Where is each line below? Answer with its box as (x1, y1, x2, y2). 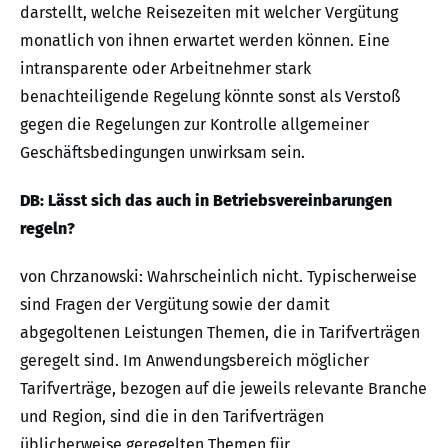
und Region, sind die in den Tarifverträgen (20, 407, 324, 426)
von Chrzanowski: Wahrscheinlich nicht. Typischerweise (20, 267, 417, 286)
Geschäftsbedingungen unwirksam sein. (20, 143, 305, 162)
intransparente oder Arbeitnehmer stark (20, 59, 311, 78)
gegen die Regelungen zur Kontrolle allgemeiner (20, 115, 369, 134)
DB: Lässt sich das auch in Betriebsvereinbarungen (20, 191, 392, 210)
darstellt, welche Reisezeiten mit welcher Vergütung (20, 3, 398, 22)
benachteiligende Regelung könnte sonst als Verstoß (20, 87, 400, 106)
